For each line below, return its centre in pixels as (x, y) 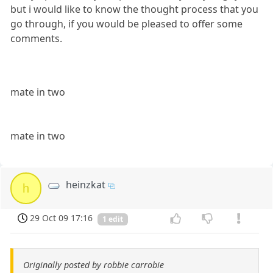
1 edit (113, 219)
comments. (37, 39)
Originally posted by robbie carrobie (94, 265)
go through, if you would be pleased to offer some (127, 24)
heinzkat (86, 185)
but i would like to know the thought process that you (135, 9)
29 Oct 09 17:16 (62, 218)
